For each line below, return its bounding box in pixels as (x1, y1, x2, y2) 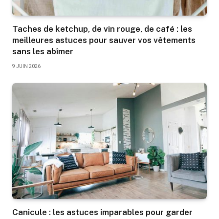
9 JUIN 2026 (12, 64, 41, 69)
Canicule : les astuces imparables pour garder (12, 207, 193, 218)
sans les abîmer (12, 46, 73, 57)
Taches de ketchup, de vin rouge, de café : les (12, 24, 192, 34)
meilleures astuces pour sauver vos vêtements (12, 35, 196, 45)
